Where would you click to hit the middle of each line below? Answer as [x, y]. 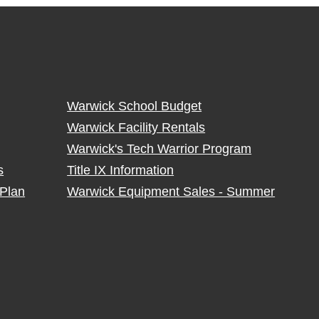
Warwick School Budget [135, 106]
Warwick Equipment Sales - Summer [171, 192]
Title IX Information [121, 171]
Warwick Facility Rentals [136, 128]
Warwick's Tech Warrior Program [159, 149]
